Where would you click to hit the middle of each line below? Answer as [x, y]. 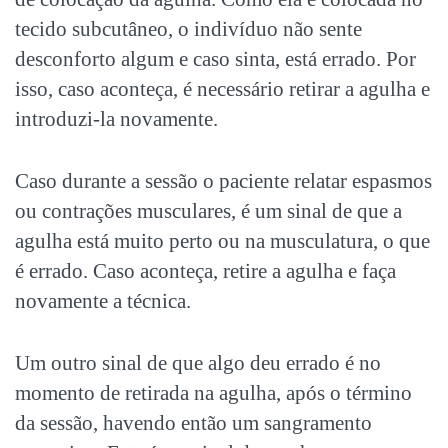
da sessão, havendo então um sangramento [193, 423]
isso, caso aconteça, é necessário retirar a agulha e [222, 89]
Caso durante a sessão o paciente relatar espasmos [223, 181]
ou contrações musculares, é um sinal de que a [208, 211]
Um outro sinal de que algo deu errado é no [198, 363]
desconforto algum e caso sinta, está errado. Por [215, 59]
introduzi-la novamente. [116, 119]
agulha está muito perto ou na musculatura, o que [222, 241]
